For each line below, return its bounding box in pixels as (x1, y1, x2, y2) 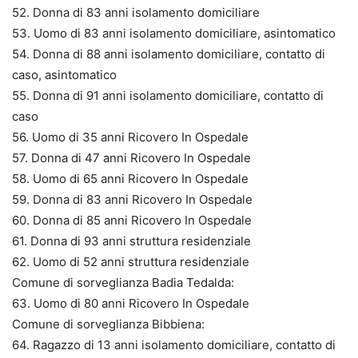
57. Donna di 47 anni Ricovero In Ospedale (12, 149, 251, 165)
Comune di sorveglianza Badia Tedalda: (12, 274, 234, 290)
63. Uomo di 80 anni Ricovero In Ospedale (12, 295, 249, 311)
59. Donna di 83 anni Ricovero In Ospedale (12, 191, 253, 207)
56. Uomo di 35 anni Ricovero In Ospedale (12, 129, 249, 145)
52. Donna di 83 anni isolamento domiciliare (12, 4, 260, 20)
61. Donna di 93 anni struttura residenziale (12, 233, 251, 249)
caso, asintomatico (12, 66, 117, 82)
